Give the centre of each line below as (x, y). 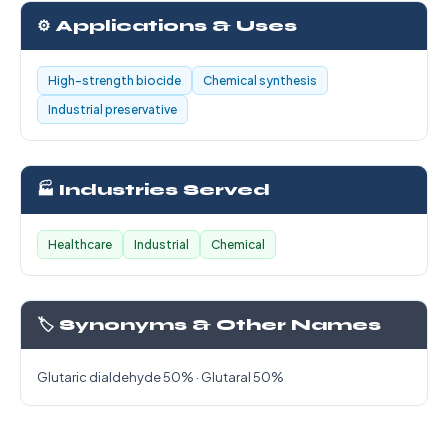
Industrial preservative (112, 109)
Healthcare (80, 244)
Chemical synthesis (260, 80)
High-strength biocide (114, 80)
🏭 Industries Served (153, 190)
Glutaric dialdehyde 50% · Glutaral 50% (160, 377)
